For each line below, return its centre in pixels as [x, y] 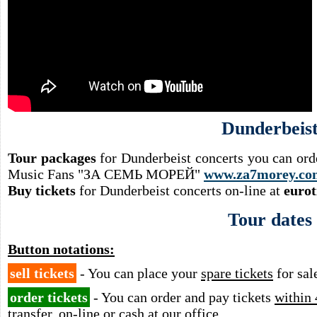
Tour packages [52, 158]
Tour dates [270, 220]
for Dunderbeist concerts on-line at [180, 190]
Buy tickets [42, 190]
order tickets [49, 297]
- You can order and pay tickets [182, 297]
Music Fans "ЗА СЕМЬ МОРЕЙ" [106, 174]
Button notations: [61, 249]
